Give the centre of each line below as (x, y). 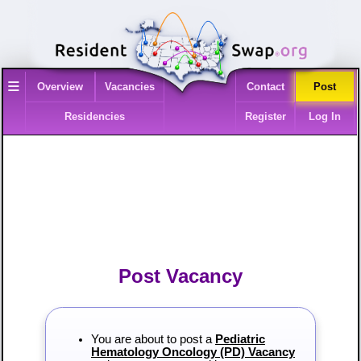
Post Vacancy (180, 276)
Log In (325, 117)
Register (265, 117)
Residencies (95, 117)
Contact (265, 87)
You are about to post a (153, 340)
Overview (60, 87)
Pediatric (240, 340)
